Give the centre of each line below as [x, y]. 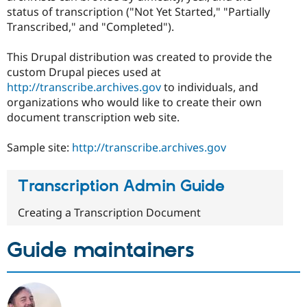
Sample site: [39, 148]
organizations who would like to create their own [134, 102]
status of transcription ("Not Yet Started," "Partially [138, 11]
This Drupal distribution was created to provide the [139, 57]
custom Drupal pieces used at [84, 72]
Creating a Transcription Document [109, 212]
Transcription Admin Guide [121, 187]
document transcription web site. [93, 117]
